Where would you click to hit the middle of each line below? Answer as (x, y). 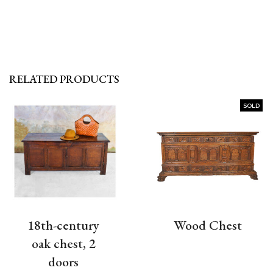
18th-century (64, 225)
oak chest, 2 (63, 244)
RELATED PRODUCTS (64, 79)
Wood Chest (208, 225)
